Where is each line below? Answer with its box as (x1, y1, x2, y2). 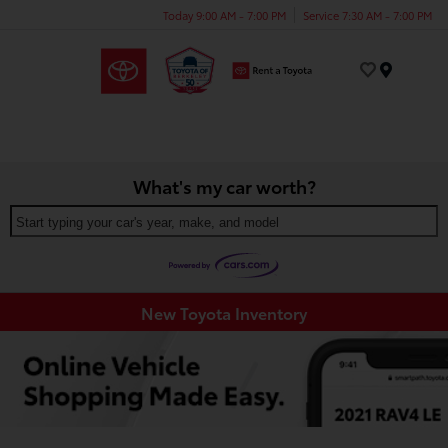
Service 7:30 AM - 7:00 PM (303, 6, 432, 23)
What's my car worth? (132, 172, 316, 199)
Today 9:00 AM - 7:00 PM (163, 6, 286, 23)
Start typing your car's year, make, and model (16, 214, 279, 230)
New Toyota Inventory (141, 300, 307, 324)
